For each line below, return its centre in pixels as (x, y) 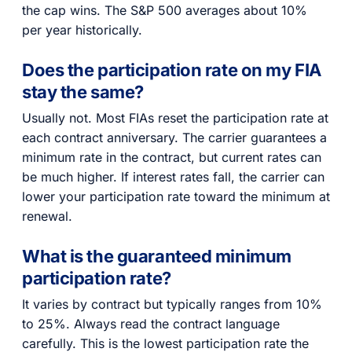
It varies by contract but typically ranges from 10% (172, 304)
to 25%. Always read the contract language (151, 323)
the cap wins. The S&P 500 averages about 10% (165, 11)
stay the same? (83, 92)
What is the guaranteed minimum (157, 257)
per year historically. (82, 30)
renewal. (47, 216)
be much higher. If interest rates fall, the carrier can (173, 176)
